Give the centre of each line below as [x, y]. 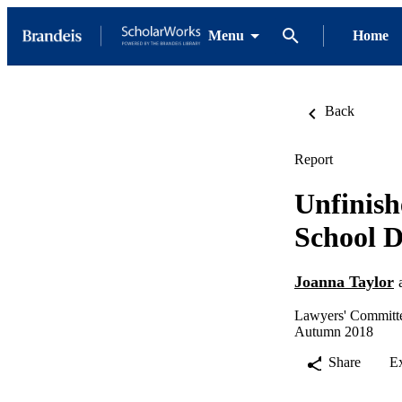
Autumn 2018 [334, 331]
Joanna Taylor [344, 282]
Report [314, 159]
